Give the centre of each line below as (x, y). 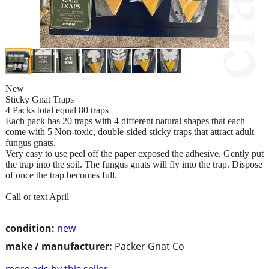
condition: (30, 228)
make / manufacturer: (59, 246)
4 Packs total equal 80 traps (57, 110)
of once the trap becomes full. (61, 175)
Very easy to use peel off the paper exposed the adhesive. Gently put (134, 153)
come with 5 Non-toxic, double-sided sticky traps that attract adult (130, 131)
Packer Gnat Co (150, 246)
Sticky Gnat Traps (40, 99)
